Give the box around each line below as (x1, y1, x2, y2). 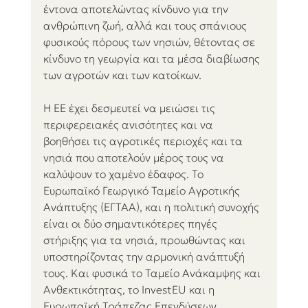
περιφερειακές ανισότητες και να (43, 118, 216, 132)
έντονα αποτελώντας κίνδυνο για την (43, 2, 231, 16)
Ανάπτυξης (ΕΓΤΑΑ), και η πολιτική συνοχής (43, 200, 262, 214)
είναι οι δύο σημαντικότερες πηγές (43, 217, 220, 231)
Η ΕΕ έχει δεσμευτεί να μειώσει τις (43, 101, 218, 115)
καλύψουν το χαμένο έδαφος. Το (43, 167, 206, 181)
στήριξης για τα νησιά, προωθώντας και (43, 233, 248, 247)
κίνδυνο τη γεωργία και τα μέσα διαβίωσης (43, 52, 263, 66)
